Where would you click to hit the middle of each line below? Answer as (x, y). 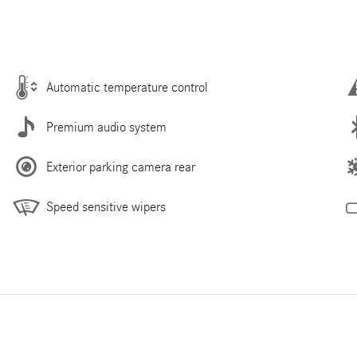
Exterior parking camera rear (121, 167)
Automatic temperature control (127, 87)
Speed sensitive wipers (106, 206)
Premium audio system (106, 127)
